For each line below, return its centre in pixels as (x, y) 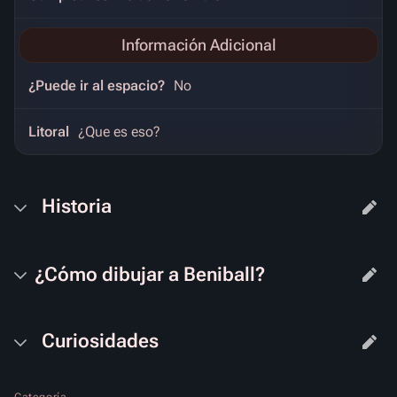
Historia (77, 206)
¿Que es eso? (119, 131)
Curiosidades (100, 341)
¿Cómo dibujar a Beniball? (150, 274)
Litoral (49, 131)
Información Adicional (198, 44)
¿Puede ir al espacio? (97, 85)
